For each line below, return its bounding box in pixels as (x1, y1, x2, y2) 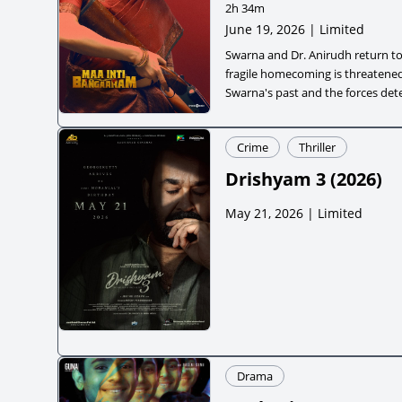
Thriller (299, 138, 336, 155)
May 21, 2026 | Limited (225, 204, 363, 222)
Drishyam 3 (225, 166, 326, 191)
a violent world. (225, 102, 307, 119)
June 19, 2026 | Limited (225, 20, 364, 38)
